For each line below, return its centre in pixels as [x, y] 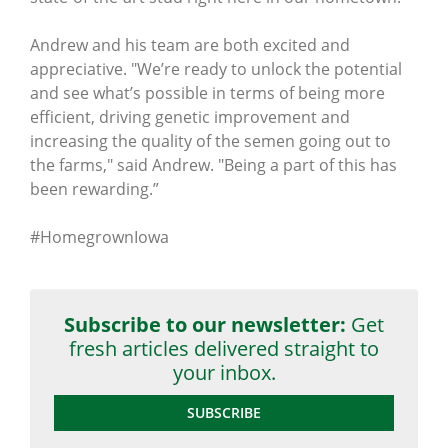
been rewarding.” [94, 189]
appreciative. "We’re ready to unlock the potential [216, 69]
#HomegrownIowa [99, 237]
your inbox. [224, 373]
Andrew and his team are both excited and [190, 45]
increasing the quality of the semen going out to [210, 141]
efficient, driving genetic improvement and [190, 117]
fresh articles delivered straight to [224, 349]
